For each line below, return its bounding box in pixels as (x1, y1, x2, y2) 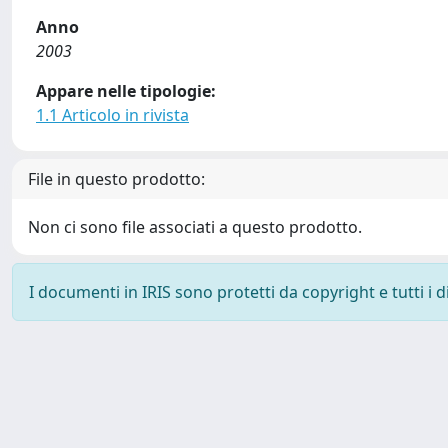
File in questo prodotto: (28, 168, 205, 190)
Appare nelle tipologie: (36, 80, 216, 102)
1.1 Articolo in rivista (36, 104, 189, 126)
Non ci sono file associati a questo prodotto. (28, 216, 362, 238)
